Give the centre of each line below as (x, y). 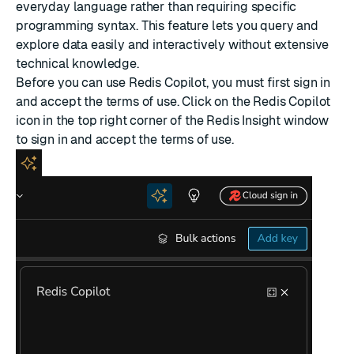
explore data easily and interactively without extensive (173, 44)
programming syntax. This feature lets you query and (167, 25)
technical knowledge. (77, 63)
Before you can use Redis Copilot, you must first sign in (173, 82)
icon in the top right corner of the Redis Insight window (173, 120)
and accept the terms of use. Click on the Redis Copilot (173, 101)
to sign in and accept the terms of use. (125, 139)
